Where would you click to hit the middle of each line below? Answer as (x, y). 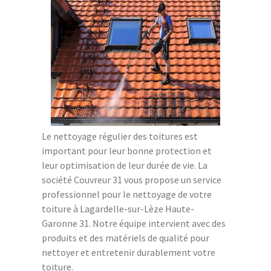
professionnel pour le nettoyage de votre (127, 194)
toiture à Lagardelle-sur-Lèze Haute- (118, 208)
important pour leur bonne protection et (127, 150)
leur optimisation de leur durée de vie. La (125, 165)
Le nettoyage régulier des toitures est (120, 136)
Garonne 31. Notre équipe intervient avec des (134, 223)
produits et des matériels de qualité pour (126, 237)
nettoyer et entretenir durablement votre (129, 252)
